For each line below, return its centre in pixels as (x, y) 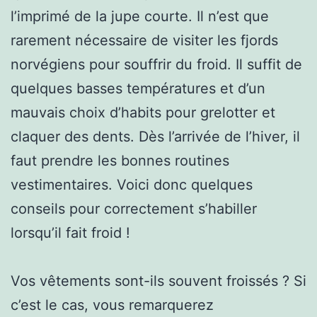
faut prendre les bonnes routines (120, 160)
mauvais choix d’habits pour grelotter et (143, 112)
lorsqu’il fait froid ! (70, 232)
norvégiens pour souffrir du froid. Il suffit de (156, 64)
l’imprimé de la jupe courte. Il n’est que (140, 16)
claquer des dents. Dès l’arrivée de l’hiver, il (155, 136)
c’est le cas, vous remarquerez (112, 305)
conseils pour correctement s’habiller (134, 208)
